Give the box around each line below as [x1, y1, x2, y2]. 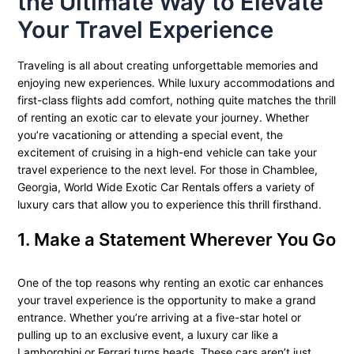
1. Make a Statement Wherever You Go [17, 229, 336, 250]
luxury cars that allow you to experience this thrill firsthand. [17, 198, 322, 212]
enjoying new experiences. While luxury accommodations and [17, 76, 335, 90]
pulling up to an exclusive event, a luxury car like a [17, 328, 278, 342]
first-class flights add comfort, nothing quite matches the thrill [17, 93, 336, 107]
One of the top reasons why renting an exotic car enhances [17, 276, 323, 290]
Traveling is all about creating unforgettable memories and [17, 58, 318, 73]
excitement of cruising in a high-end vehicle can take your [17, 145, 317, 160]
